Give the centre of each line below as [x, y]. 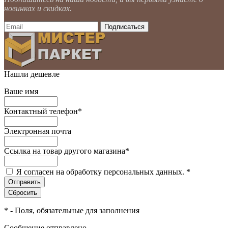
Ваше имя [21, 92]
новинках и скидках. [38, 9]
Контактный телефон [41, 111]
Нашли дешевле [32, 74]
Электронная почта [38, 131]
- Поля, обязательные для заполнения [74, 211]
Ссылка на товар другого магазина [65, 151]
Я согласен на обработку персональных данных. [101, 172]
